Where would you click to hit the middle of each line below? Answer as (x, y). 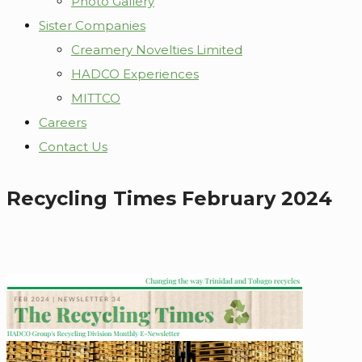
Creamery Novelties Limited (157, 50)
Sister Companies (92, 25)
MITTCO (96, 98)
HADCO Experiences (135, 74)
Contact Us (73, 147)
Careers (63, 122)
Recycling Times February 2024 (169, 198)
